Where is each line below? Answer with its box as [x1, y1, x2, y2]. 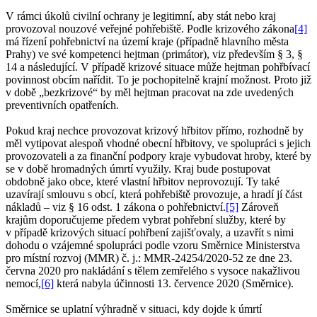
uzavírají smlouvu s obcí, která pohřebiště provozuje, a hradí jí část [6, 188, 302, 201]
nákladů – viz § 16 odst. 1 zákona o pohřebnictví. [6, 201, 226, 214]
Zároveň [238, 201, 279, 214]
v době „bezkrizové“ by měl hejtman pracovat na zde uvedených [6, 86, 294, 99]
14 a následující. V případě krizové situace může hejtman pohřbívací [6, 61, 310, 74]
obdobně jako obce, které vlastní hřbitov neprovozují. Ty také [6, 175, 279, 188]
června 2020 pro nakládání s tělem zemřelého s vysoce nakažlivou [6, 265, 300, 277]
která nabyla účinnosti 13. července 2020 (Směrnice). [54, 277, 294, 290]
